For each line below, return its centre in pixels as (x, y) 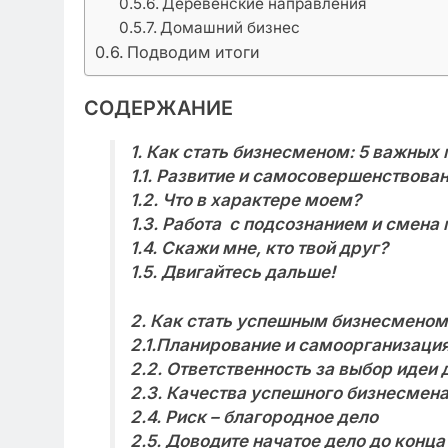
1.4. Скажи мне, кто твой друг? (258, 247)
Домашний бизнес (230, 27)
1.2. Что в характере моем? (245, 199)
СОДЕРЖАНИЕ (158, 107)
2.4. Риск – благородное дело (253, 417)
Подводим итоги (194, 51)
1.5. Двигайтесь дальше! (232, 271)
